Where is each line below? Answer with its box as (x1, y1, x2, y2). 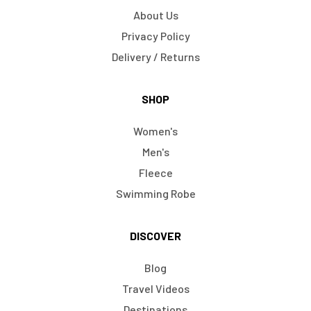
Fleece (138, 166, 173, 180)
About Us (133, 8, 178, 22)
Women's (133, 124, 178, 138)
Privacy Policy (121, 29, 190, 43)
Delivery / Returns (111, 50, 200, 64)
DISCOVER (130, 229, 181, 243)
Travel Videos (121, 282, 190, 296)
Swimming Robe (115, 187, 196, 201)
